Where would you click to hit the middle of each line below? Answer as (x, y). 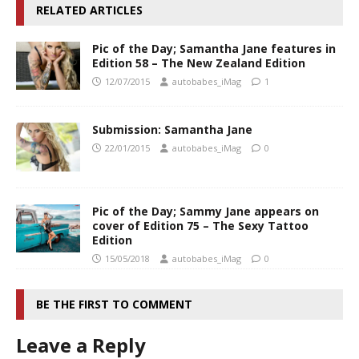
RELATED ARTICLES (89, 10)
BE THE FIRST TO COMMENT (114, 304)
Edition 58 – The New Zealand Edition (199, 63)
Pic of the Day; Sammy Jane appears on (206, 211)
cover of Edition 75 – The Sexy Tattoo (200, 225)
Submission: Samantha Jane (172, 130)
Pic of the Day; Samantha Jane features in (214, 49)
